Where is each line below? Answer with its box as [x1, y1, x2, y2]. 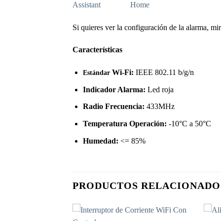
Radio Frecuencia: [82, 102, 145, 111]
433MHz [144, 102, 175, 111]
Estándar [82, 69, 110, 77]
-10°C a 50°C [168, 119, 211, 128]
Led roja [147, 85, 174, 94]
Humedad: [82, 136, 118, 145]
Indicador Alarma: [82, 85, 147, 94]
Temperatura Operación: [82, 119, 169, 128]
